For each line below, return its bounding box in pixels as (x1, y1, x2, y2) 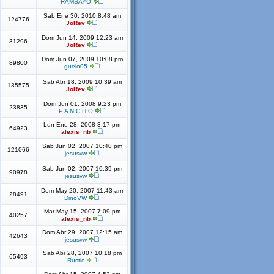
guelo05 (64, 63, 87, 70)
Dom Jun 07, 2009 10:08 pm (41, 56, 123, 62)
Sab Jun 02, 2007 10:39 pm (42, 165, 122, 172)
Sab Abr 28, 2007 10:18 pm (42, 250, 122, 256)
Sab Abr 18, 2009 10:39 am (42, 78, 122, 85)
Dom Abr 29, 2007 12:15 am (42, 229, 122, 235)
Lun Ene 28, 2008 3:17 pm (43, 121, 120, 128)
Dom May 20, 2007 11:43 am (41, 187, 123, 194)
